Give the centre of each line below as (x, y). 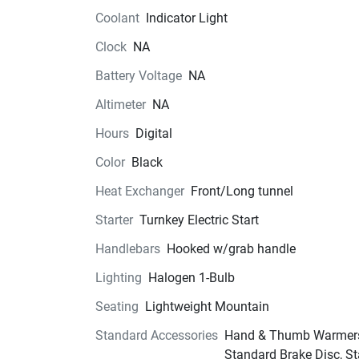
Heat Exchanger (139, 191)
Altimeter (120, 105)
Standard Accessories (156, 335)
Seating (117, 307)
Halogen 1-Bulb (191, 278)
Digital (153, 133)
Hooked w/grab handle (231, 249)
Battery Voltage (138, 76)
